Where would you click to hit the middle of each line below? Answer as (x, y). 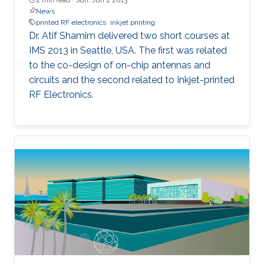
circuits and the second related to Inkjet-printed (132, 80)
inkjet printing (133, 22)
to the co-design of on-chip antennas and (120, 65)
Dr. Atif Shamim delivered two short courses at (129, 35)
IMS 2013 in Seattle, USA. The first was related (128, 50)
